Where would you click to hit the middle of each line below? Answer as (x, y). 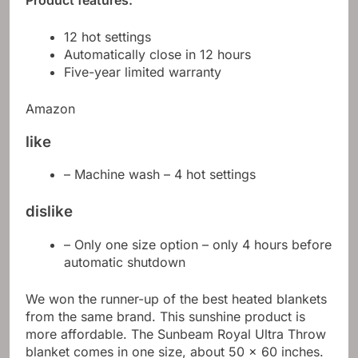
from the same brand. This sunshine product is (165, 317)
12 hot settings (107, 37)
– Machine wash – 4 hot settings (160, 175)
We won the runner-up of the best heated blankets (176, 299)
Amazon (50, 109)
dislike (49, 212)
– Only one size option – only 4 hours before (198, 245)
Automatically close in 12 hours (157, 55)
